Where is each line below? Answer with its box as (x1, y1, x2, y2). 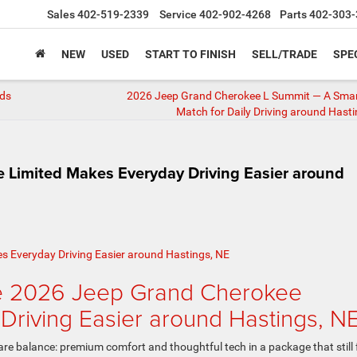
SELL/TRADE (252, 48, 317, 61)
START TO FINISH (145, 48, 236, 61)
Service (159, 8, 197, 22)
